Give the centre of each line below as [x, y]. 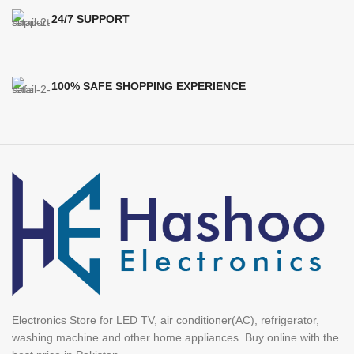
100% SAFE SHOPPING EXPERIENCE [149, 86]
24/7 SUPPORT [90, 19]
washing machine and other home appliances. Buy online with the [175, 338]
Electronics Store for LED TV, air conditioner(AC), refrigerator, [166, 320]
